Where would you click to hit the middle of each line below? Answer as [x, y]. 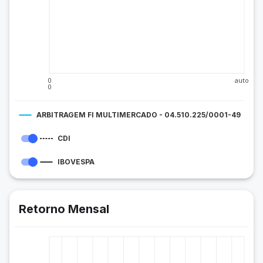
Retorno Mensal [64, 209]
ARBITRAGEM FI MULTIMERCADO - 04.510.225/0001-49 [139, 115]
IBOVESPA [76, 162]
